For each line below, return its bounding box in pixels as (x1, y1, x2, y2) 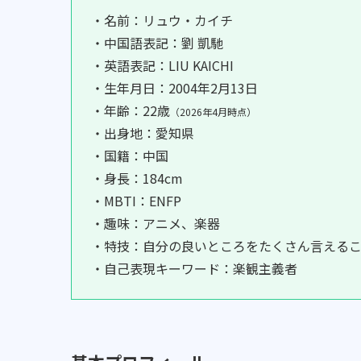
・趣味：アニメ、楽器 (91, 214, 220, 234)
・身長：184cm (91, 168, 183, 189)
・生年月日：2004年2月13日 (91, 78, 258, 98)
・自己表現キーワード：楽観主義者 (91, 259, 297, 279)
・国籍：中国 (91, 146, 168, 166)
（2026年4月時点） (170, 105, 256, 119)
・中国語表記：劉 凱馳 (91, 33, 223, 53)
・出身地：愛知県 (91, 123, 194, 143)
